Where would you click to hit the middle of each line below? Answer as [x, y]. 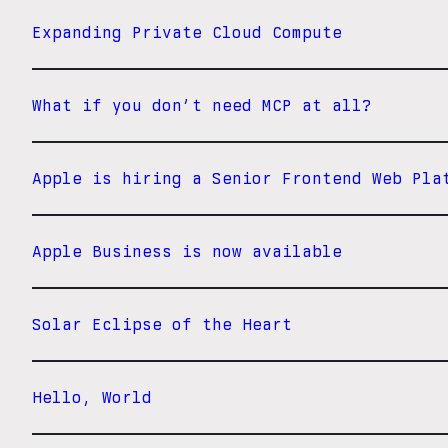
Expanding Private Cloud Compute [187, 33]
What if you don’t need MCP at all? [202, 106]
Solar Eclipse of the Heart [162, 325]
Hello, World [92, 398]
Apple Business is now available [187, 252]
